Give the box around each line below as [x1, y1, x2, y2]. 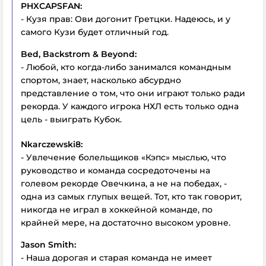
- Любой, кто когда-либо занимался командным [21, 62, 231, 72]
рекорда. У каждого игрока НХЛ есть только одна [21, 101, 239, 112]
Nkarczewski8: [21, 139, 83, 150]
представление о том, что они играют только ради [21, 88, 245, 99]
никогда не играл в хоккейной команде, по [21, 204, 213, 215]
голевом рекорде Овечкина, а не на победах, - [21, 178, 227, 189]
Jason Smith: [21, 239, 76, 250]
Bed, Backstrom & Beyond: [21, 49, 137, 59]
